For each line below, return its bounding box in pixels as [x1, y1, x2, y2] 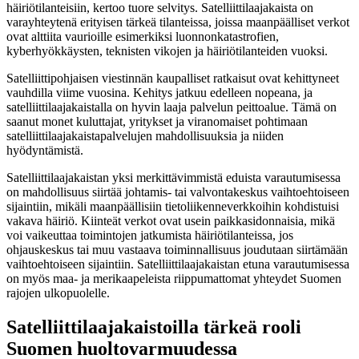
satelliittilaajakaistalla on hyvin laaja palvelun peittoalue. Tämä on [6, 99, 337, 114]
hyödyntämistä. [6, 143, 83, 157]
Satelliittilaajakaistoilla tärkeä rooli [6, 316, 301, 337]
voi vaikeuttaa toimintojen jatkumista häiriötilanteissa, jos [6, 228, 293, 242]
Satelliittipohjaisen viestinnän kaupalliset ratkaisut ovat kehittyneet [6, 71, 339, 85]
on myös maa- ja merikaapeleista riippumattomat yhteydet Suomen [6, 271, 341, 285]
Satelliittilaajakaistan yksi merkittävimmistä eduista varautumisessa [6, 170, 341, 184]
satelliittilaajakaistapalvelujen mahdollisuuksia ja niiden [6, 128, 284, 143]
